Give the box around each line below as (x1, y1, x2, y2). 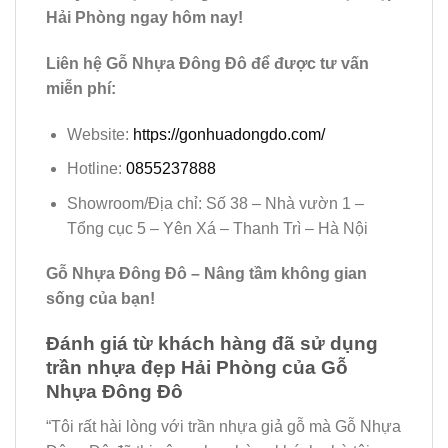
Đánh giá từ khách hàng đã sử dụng (46, 333, 378, 355)
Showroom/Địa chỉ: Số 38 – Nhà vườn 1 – (66, 194, 364, 212)
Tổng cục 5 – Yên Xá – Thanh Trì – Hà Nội (66, 219, 368, 237)
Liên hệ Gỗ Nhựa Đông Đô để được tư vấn (46, 54, 369, 72)
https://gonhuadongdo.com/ (132, 125, 325, 143)
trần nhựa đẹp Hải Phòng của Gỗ (46, 357, 348, 379)
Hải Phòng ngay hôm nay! (46, 8, 243, 26)
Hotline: (66, 160, 126, 178)
